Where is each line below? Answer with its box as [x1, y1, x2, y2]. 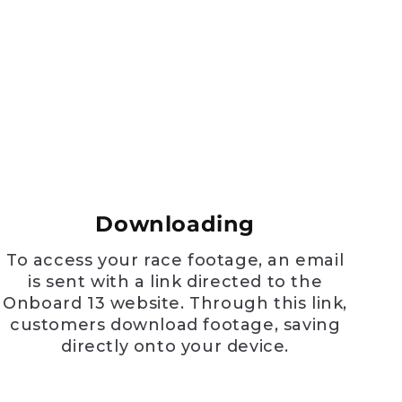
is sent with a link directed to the [28, 271, 323, 292]
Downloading [95, 210, 255, 237]
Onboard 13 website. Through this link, [3, 293, 348, 313]
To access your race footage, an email [6, 249, 345, 270]
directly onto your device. [61, 336, 289, 356]
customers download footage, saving [10, 314, 341, 335]
